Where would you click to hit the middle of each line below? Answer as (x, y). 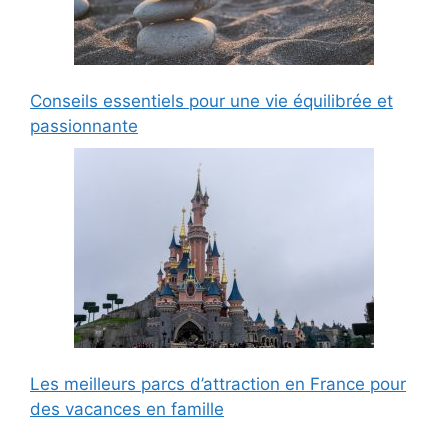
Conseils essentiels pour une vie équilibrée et (211, 101)
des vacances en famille (127, 408)
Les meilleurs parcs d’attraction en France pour (218, 383)
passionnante (84, 126)
